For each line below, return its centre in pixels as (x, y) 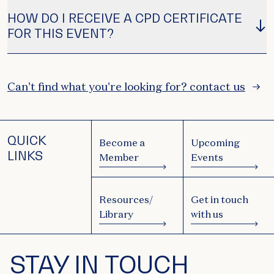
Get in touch (220, 200)
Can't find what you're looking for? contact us (126, 87)
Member (119, 157)
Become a (122, 143)
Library (117, 214)
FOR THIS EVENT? (61, 34)
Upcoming (216, 143)
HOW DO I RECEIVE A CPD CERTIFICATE (125, 18)
